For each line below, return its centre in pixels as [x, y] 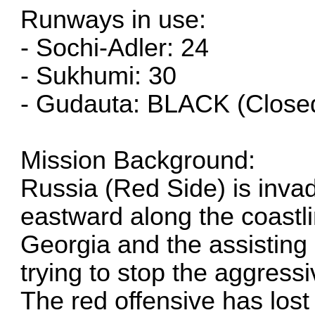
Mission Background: [138, 160]
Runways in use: [114, 19]
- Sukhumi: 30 [99, 76]
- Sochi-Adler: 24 [115, 47]
